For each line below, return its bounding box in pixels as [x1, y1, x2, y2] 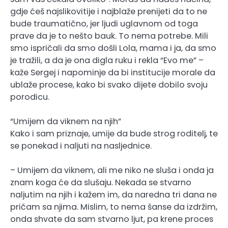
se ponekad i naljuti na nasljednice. [10, 139, 152, 152]
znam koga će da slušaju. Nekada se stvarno [10, 176, 191, 188]
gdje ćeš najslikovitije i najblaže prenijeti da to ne [10, 5, 207, 17]
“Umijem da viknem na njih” [10, 115, 121, 127]
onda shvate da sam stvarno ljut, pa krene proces [10, 213, 213, 225]
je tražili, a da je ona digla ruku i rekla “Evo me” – [10, 54, 204, 66]
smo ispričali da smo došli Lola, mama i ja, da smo [10, 42, 216, 54]
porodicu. [10, 91, 49, 103]
